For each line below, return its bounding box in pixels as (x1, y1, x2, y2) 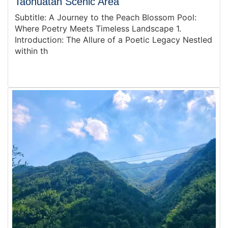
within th (15, 46, 48, 56)
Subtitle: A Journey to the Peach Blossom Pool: (15, 12, 196, 22)
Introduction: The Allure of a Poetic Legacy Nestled (15, 35, 212, 45)
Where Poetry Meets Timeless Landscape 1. (15, 23, 181, 34)
